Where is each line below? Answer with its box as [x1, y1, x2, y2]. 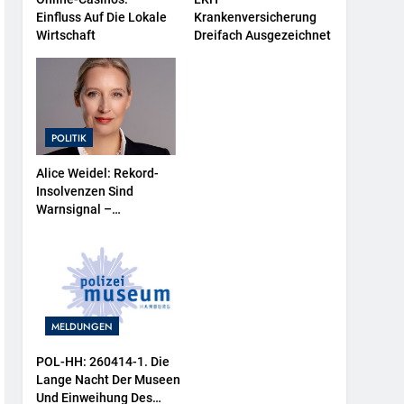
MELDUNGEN [51, 318, 114, 334]
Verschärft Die [36, 238, 119, 253]
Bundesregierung [36, 220, 136, 235]
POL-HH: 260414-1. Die [36, 353, 170, 369]
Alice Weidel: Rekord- [36, 166, 160, 181]
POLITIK [51, 131, 87, 146]
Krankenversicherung [193, 10, 317, 25]
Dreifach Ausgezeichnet [193, 28, 331, 43]
